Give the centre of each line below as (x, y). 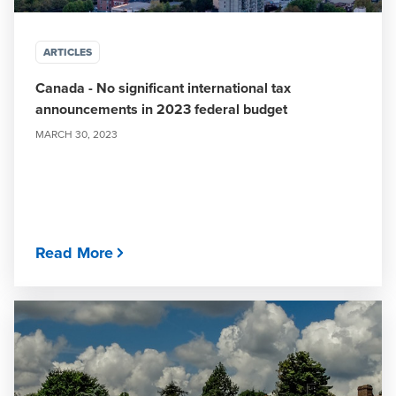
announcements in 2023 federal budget (161, 109)
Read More (74, 253)
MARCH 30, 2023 (76, 134)
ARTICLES (68, 52)
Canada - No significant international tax (163, 88)
